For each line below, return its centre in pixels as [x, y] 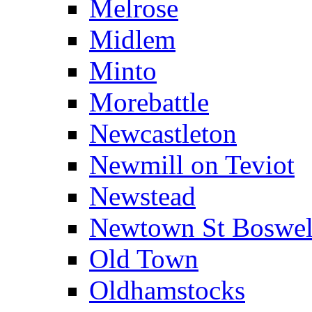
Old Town [144, 258]
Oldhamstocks [167, 290]
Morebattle [149, 102]
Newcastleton [163, 133]
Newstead [142, 196]
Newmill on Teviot [192, 164]
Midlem [132, 39]
